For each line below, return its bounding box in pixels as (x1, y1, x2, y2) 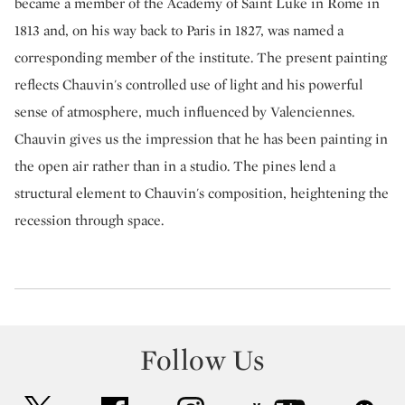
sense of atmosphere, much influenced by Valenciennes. (14, 102, 354, 121)
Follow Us (140, 342, 265, 378)
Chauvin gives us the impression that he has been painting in (14, 129, 388, 148)
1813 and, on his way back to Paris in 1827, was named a (14, 21, 344, 40)
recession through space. (14, 211, 164, 230)
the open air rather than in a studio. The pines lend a (14, 156, 335, 175)
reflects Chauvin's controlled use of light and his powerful (14, 75, 363, 94)
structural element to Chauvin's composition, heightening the (14, 184, 389, 202)
